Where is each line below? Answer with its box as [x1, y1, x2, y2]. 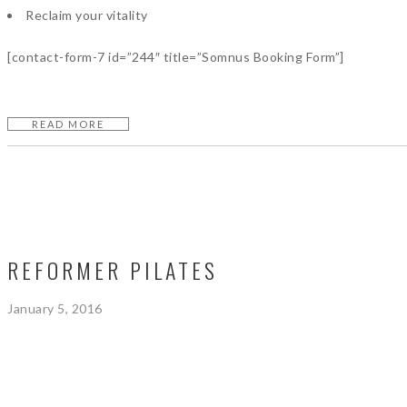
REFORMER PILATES [7, 253, 218, 286]
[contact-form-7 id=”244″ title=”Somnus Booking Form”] [7, 49, 344, 65]
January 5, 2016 [7, 301, 103, 316]
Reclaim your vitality [25, 7, 148, 23]
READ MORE [32, 118, 104, 130]
